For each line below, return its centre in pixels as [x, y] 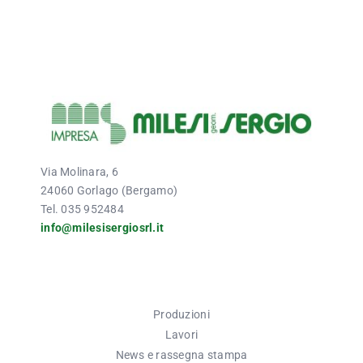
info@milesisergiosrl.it [102, 227]
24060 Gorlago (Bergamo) [109, 190]
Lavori [181, 334]
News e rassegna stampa [181, 354]
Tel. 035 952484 [82, 209]
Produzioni [181, 314]
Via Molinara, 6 [79, 171]
